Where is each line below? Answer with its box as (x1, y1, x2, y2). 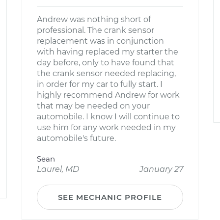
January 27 (139, 165, 183, 174)
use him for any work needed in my (37, 123, 176, 132)
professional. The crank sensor (37, 26, 154, 35)
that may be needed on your (37, 101, 150, 110)
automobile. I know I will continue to (37, 112, 180, 121)
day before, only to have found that (37, 58, 174, 67)
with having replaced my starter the (37, 47, 178, 56)
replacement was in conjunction (37, 36, 164, 46)
